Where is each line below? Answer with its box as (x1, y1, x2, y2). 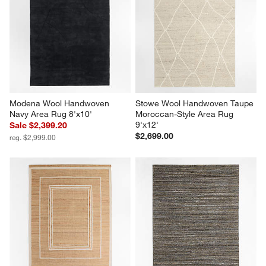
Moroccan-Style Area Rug (135, 108, 236, 119)
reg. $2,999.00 (9, 132, 56, 142)
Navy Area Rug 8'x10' (9, 108, 93, 119)
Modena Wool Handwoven (9, 97, 112, 109)
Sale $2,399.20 (9, 119, 68, 131)
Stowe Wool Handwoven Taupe (135, 97, 256, 109)
